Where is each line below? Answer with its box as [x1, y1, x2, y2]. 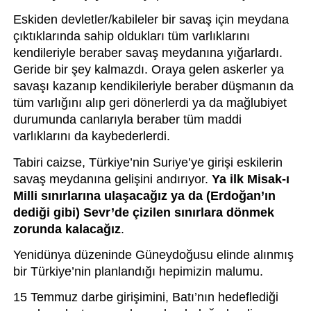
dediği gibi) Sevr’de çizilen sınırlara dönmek [12, 205, 274, 219]
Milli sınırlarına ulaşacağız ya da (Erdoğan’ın [12, 188, 276, 203]
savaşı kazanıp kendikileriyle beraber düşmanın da [12, 79, 294, 94]
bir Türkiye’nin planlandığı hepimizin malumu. [12, 264, 267, 278]
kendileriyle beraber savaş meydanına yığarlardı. [12, 46, 283, 60]
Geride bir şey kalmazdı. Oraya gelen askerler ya [12, 62, 284, 77]
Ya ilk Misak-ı [211, 171, 289, 186]
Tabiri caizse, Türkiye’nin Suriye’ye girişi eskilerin [12, 155, 283, 169]
